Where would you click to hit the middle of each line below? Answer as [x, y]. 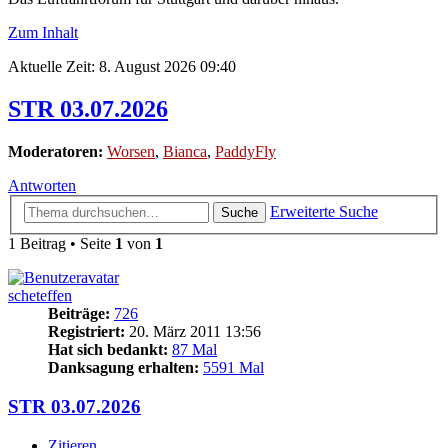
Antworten [42, 185]
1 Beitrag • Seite [61, 244]
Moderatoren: [55, 151]
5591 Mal [233, 368]
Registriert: [86, 332]
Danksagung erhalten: [123, 368]
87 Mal [194, 350]
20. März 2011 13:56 [193, 332]
